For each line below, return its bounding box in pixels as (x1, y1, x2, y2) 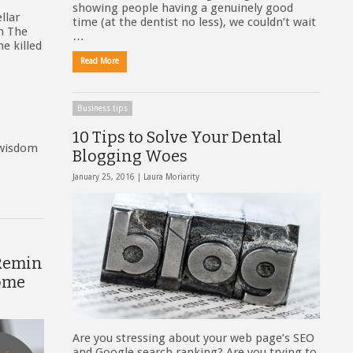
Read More (80, 57, 119, 65)
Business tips (77, 104, 128, 113)
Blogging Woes (72, 147, 188, 165)
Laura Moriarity (143, 173, 199, 181)
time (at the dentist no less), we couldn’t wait (72, 15, 316, 29)
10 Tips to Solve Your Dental (72, 128, 282, 147)
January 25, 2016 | (72, 173, 143, 181)
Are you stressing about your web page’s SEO (72, 331, 314, 345)
